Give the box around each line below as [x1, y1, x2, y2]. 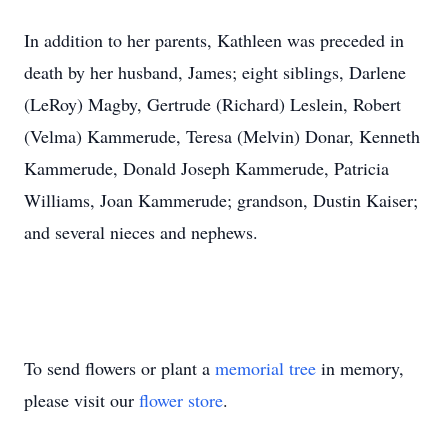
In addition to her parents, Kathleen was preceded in [24, 28, 404, 52]
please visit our [24, 388, 139, 412]
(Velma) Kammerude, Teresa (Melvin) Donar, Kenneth [24, 124, 420, 148]
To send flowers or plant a [24, 356, 215, 380]
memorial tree [215, 356, 316, 380]
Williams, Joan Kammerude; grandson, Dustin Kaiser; [24, 188, 418, 212]
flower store [139, 388, 223, 412]
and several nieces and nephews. [24, 220, 258, 244]
